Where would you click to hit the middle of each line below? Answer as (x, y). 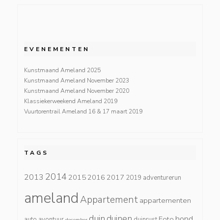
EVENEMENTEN (57, 49)
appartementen (165, 200)
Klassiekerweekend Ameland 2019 (71, 101)
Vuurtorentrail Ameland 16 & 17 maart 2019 (83, 111)
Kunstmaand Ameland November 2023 (77, 80)
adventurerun (162, 178)
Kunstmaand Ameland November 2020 (77, 91)
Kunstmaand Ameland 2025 (62, 70)
